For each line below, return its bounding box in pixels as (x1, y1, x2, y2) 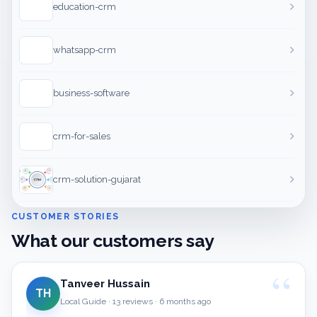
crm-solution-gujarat (53, 174, 141, 185)
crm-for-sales (53, 131, 110, 142)
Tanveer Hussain (60, 277, 150, 291)
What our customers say (11, 230, 214, 252)
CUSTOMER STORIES (11, 212, 120, 222)
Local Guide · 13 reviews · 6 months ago (60, 296, 211, 307)
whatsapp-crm (53, 45, 116, 56)
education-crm (53, 1, 116, 13)
